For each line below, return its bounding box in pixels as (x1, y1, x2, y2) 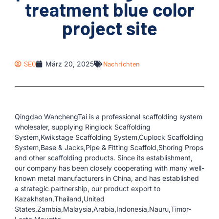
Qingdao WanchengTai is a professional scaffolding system (15, 112, 202, 121)
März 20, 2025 (45, 60, 94, 68)
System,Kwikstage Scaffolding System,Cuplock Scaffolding (15, 133, 203, 141)
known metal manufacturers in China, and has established (15, 174, 199, 182)
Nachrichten (103, 60, 140, 68)
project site (62, 17, 157, 39)
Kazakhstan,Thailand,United (15, 195, 105, 203)
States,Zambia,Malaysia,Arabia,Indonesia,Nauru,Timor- (15, 205, 191, 213)
